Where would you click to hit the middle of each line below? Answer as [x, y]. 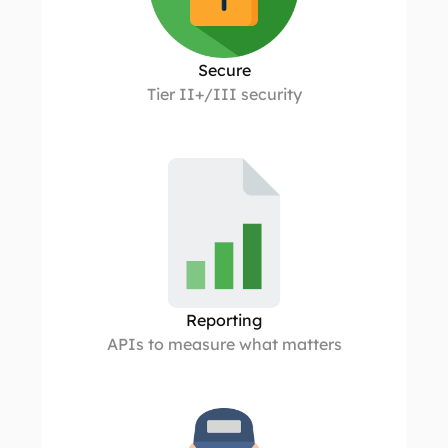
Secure [224, 70]
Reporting [224, 320]
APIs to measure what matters [224, 344]
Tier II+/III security [224, 94]
